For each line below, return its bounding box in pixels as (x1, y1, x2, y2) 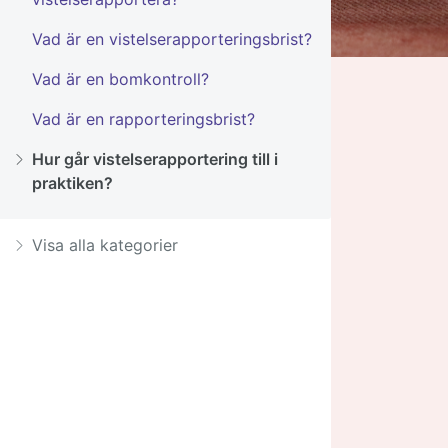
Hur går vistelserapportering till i (32, 149, 278, 170)
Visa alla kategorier (32, 235, 178, 256)
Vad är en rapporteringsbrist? (32, 109, 255, 130)
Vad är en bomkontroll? (32, 69, 209, 90)
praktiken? (32, 173, 113, 194)
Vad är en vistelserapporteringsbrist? (32, 29, 312, 50)
